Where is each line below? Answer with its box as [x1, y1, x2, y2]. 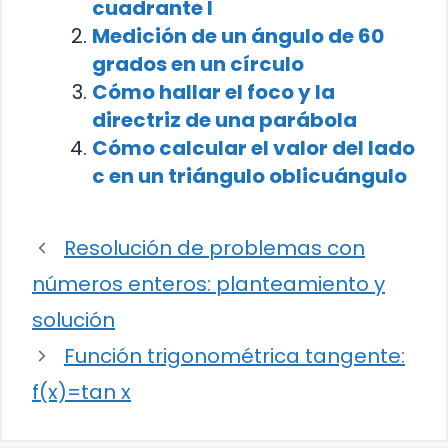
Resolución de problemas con [64, 234, 365, 263]
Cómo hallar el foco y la [92, 78, 335, 107]
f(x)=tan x [32, 378, 131, 407]
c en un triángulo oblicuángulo [92, 162, 407, 191]
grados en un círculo [92, 50, 304, 79]
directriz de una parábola [92, 106, 357, 135]
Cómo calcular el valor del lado [92, 134, 415, 163]
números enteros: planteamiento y [32, 270, 385, 299]
